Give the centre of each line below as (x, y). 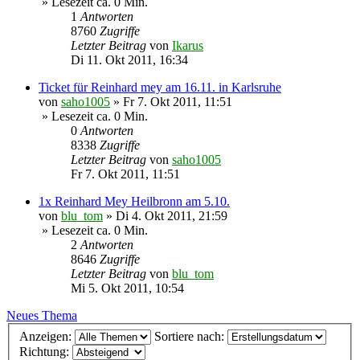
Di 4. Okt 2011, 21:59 (172, 216)
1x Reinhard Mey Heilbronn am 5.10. (134, 202)
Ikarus (188, 46)
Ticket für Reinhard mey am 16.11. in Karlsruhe (160, 88)
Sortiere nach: (191, 337)
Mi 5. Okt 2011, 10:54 (127, 288)
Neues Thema (42, 316)
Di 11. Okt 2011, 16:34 (129, 60)
